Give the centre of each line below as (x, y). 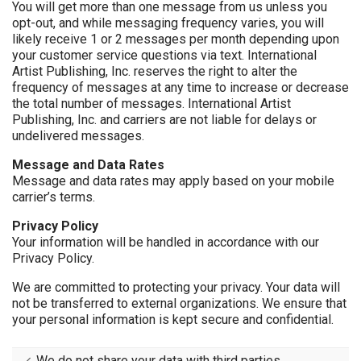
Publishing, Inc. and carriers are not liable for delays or (164, 120)
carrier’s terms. (55, 197)
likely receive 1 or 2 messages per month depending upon (176, 39)
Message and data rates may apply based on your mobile (173, 181)
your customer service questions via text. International (164, 56)
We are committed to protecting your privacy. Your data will (176, 288)
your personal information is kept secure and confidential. (173, 320)
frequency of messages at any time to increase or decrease (180, 88)
